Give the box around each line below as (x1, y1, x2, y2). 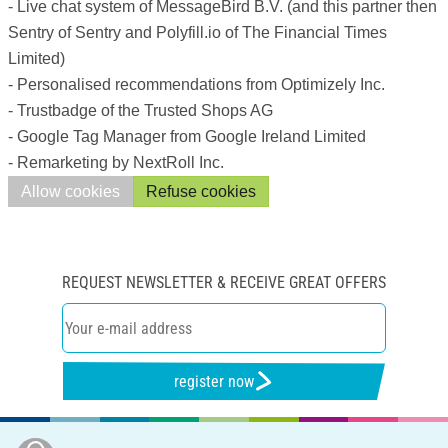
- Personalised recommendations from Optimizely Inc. (8, 76, 385, 93)
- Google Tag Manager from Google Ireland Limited (8, 128, 366, 145)
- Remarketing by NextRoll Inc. (8, 154, 224, 171)
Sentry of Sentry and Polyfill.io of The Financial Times (8, 24, 387, 41)
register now (174, 371, 255, 391)
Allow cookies (21, 183, 120, 200)
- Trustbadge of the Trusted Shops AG (8, 102, 273, 119)
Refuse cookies (146, 183, 256, 200)
